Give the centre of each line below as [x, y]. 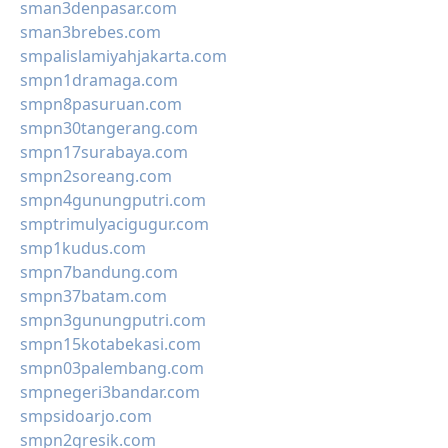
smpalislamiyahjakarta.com [123, 56]
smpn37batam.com [93, 296]
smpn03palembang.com [112, 368]
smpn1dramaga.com [99, 80]
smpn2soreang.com [96, 176]
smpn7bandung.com [99, 272]
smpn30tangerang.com [109, 128]
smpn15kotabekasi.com [110, 344]
